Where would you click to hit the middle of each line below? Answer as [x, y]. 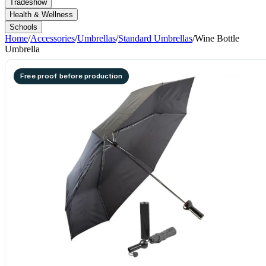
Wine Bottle [217, 38]
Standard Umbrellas [155, 38]
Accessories [53, 38]
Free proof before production [72, 76]
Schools [23, 27]
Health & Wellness [41, 15]
